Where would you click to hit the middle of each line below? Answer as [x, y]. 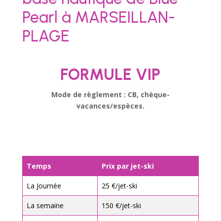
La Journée [44, 185]
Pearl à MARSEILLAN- [98, 17]
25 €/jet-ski [119, 185]
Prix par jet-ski [128, 166]
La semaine [45, 205]
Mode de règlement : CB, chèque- [110, 94]
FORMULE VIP [110, 74]
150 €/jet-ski [121, 205]
